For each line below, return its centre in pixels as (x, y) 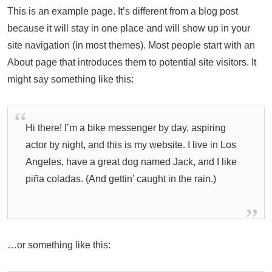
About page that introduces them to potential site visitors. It (132, 63)
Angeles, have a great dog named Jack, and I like (131, 162)
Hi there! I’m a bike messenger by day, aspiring (125, 128)
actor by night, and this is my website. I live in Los (131, 145)
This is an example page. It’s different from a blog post (123, 12)
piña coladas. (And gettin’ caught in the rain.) (121, 179)
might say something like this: (70, 80)
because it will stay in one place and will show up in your (129, 29)
